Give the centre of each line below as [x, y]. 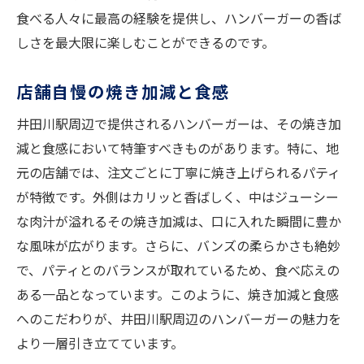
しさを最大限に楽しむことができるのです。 [145, 43]
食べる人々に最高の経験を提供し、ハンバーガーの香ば [179, 18]
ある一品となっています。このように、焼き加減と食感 [178, 295]
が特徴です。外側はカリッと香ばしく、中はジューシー [178, 197]
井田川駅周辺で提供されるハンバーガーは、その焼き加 [179, 124]
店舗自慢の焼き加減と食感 [123, 91]
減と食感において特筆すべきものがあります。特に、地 [178, 148]
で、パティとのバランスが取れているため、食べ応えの [178, 270]
